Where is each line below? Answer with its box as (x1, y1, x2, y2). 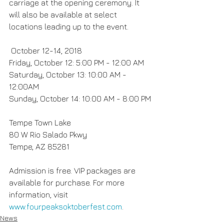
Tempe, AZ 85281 (9, 141, 69, 151)
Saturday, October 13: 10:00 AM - (9, 69, 128, 79)
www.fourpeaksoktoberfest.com (9, 201, 122, 211)
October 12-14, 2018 (11, 45, 82, 55)
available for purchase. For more (9, 177, 126, 187)
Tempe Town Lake (9, 117, 71, 127)
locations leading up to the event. (9, 21, 128, 31)
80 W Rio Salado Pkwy (9, 129, 87, 139)
